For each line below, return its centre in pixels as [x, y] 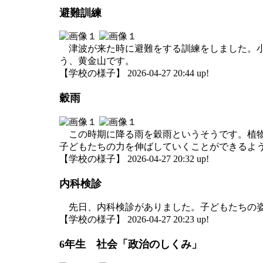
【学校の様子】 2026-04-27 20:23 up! [134, 219]
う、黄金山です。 [97, 61]
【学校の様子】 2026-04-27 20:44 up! [134, 73]
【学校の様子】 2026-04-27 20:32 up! [134, 159]
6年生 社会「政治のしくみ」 [131, 245]
